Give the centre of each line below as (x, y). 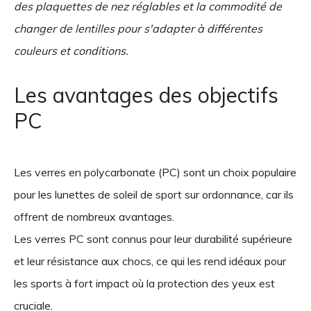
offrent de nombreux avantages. (97, 216)
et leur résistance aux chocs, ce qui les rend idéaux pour (150, 261)
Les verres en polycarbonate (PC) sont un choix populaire (155, 172)
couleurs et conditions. (71, 50)
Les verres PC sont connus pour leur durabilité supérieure (153, 238)
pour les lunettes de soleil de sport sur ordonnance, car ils (154, 194)
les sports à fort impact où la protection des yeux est (144, 283)
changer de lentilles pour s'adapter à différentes (138, 28)
